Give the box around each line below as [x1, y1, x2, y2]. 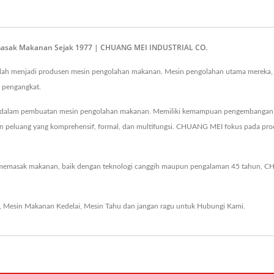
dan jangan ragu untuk [121, 202, 197, 210]
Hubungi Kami [197, 202, 243, 210]
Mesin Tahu [84, 202, 121, 210]
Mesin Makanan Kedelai [3, 202, 80, 210]
